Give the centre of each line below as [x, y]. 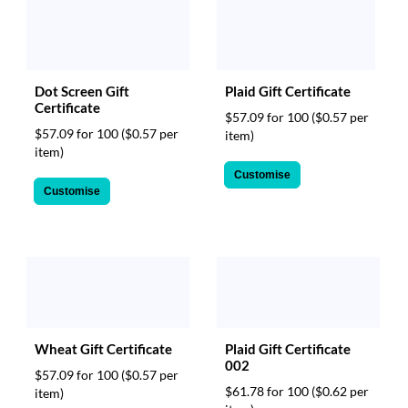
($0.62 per [340, 391]
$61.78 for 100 [268, 391]
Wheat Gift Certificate [103, 349]
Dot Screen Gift [82, 91]
